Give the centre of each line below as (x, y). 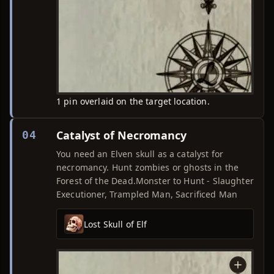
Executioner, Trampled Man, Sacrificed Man (147, 194)
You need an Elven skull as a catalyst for (140, 154)
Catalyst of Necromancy (122, 135)
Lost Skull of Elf (116, 224)
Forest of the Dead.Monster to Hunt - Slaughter (155, 181)
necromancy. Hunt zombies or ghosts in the (148, 167)
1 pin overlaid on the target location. (133, 101)
